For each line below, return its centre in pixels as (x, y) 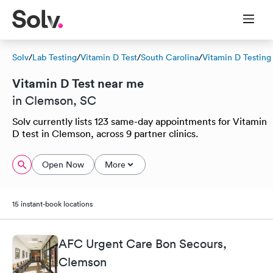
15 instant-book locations (52, 204)
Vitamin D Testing (237, 57)
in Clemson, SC (54, 101)
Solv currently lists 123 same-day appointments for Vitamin (140, 121)
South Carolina (170, 57)
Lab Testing (55, 57)
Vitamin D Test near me (78, 83)
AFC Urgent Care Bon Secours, (143, 243)
